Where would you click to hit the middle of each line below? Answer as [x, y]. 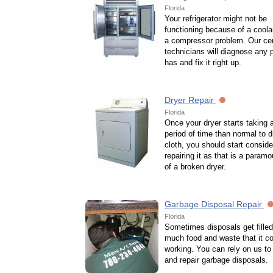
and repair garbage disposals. [216, 260]
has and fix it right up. [203, 62]
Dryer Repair [190, 100]
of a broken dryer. [195, 167]
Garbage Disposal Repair [214, 204]
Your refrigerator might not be [215, 19]
